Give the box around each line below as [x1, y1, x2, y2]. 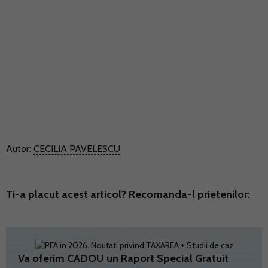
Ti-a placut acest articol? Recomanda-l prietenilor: [6, 188, 250, 202]
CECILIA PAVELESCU [33, 143, 120, 155]
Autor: [6, 143, 33, 155]
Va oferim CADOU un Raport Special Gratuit [18, 252, 229, 266]
